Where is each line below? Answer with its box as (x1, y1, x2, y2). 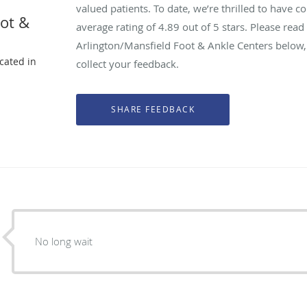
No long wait (35, 234, 93, 248)
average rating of (76, 19, 159, 34)
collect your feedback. (76, 56, 180, 71)
